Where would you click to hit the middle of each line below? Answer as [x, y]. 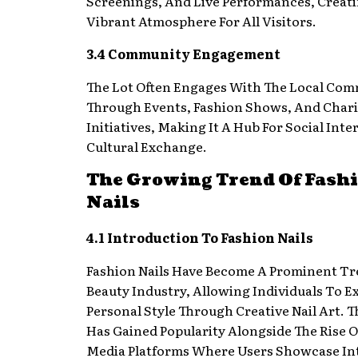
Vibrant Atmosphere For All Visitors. [201, 20]
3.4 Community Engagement [183, 53]
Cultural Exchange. [147, 146]
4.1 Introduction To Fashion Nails [200, 237]
